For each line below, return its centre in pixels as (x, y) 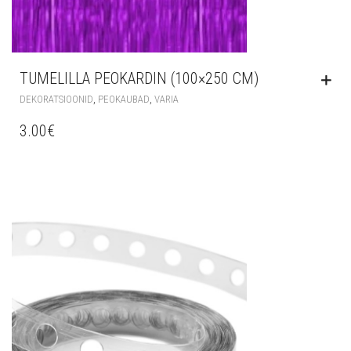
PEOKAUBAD (124, 99)
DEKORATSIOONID (56, 99)
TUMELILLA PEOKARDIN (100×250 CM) (139, 78)
